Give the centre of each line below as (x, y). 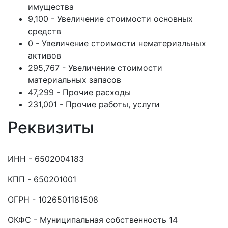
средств (45, 31)
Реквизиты (51, 127)
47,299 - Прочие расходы (79, 92)
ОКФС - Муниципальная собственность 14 (93, 220)
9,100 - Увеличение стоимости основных (110, 19)
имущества (51, 7)
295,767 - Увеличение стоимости (95, 68)
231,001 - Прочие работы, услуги (94, 104)
